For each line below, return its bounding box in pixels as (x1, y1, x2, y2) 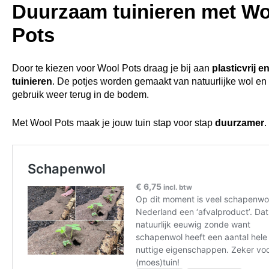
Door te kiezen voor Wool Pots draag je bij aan (12, 62, 212, 73)
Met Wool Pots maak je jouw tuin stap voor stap (12, 117, 215, 128)
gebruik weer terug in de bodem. (12, 89, 149, 100)
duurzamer (215, 117, 264, 128)
